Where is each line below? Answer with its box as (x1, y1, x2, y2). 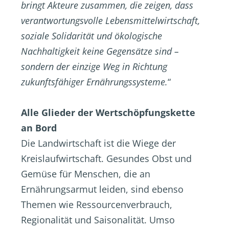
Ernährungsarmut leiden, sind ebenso (21, 183, 184, 195)
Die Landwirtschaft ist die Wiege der (21, 137, 176, 149)
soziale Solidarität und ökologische (21, 30, 162, 42)
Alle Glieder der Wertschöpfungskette (21, 106, 195, 119)
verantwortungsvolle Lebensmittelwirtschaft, (21, 14, 200, 27)
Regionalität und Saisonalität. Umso (21, 214, 175, 226)
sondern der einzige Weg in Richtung (21, 60, 167, 73)
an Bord (21, 122, 57, 134)
